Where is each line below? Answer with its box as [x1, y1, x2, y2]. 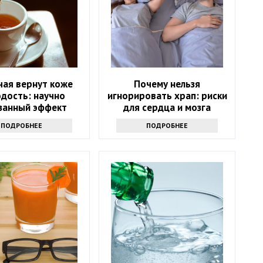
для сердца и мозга [123, 101, 211, 114]
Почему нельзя [134, 77, 201, 91]
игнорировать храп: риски [107, 89, 227, 103]
